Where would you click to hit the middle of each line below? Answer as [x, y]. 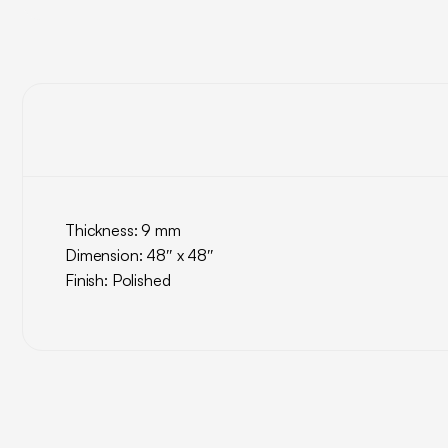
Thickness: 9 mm [123, 230]
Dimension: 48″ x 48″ [139, 255]
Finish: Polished [118, 280]
